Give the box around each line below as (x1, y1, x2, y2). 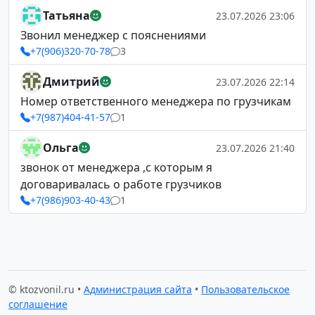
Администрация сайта (84, 283, 192, 296)
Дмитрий (43, 74, 100, 89)
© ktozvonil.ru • (8, 283, 84, 296)
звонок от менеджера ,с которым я (20, 160, 212, 175)
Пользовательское (201, 283, 290, 296)
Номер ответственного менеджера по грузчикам (20, 94, 291, 109)
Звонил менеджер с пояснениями (20, 27, 206, 43)
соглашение (8, 297, 67, 311)
